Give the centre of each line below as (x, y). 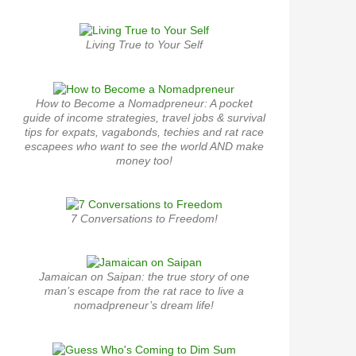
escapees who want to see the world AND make (144, 146)
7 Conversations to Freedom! (144, 218)
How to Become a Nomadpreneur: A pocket (144, 103)
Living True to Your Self (144, 45)
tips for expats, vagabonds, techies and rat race (144, 132)
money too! (144, 160)
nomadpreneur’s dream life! (144, 306)
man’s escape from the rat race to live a (144, 291)
